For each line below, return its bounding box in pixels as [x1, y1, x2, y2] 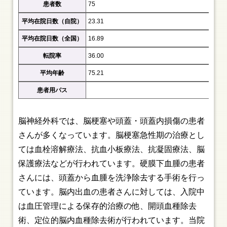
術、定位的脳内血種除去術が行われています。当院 [18, 216, 205, 224]
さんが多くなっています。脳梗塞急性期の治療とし [18, 131, 205, 139]
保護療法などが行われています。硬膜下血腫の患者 [18, 159, 205, 168]
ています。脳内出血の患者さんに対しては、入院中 [18, 187, 205, 196]
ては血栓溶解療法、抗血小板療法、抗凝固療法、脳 [18, 145, 205, 154]
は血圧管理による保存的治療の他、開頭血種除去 [18, 202, 197, 210]
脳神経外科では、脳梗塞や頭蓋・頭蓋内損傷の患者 [18, 117, 205, 125]
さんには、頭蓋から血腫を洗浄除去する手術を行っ [18, 173, 205, 182]
